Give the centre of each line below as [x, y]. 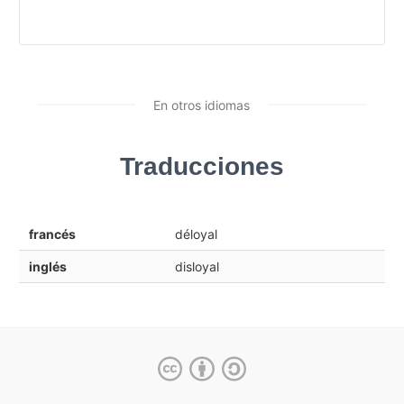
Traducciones [202, 166]
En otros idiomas [202, 105]
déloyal [196, 234]
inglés [47, 266]
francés [52, 234]
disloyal [197, 266]
